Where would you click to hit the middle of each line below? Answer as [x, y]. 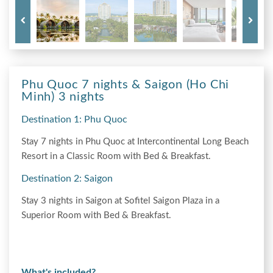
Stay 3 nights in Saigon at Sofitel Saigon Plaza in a [120, 200]
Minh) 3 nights [63, 97]
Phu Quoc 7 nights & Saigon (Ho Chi [126, 84]
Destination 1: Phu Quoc [74, 119]
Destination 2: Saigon [67, 178]
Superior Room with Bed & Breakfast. [97, 215]
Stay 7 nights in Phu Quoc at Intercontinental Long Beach [135, 141]
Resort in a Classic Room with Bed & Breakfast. [117, 156]
